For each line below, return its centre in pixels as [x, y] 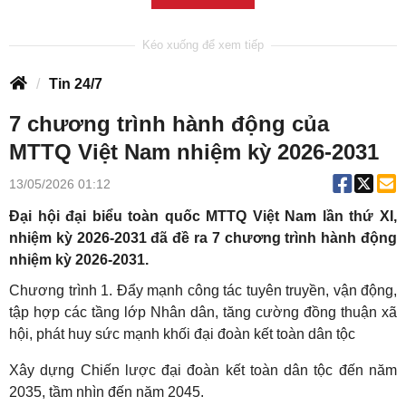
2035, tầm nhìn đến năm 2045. [106, 392]
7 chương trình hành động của [169, 124]
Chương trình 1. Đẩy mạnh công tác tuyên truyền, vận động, [203, 291]
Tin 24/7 [76, 84]
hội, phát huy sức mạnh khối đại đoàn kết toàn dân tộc [182, 334]
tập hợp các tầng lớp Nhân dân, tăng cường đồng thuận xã [203, 313]
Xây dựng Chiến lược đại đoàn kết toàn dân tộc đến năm [203, 371]
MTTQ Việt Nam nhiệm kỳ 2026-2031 [194, 152]
